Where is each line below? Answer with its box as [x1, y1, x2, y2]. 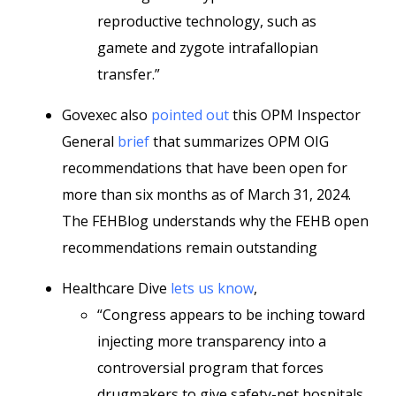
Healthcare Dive [62, 278, 167, 298]
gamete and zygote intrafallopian [97, 38, 318, 57]
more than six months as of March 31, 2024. [62, 185, 351, 204]
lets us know [167, 278, 254, 298]
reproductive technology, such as [97, 11, 316, 31]
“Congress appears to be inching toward [97, 305, 365, 324]
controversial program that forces [97, 358, 324, 377]
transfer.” [97, 65, 160, 84]
